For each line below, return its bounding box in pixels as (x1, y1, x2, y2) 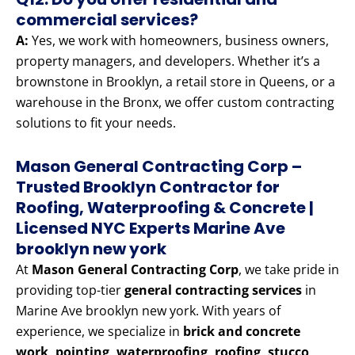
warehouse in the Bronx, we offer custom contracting (16, 94, 334, 112)
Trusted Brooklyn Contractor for (16, 176, 280, 199)
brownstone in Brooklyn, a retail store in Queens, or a (16, 73, 335, 91)
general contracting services (124, 281, 302, 300)
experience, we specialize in (16, 323, 183, 341)
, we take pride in (239, 261, 339, 279)
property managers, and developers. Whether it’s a (16, 52, 320, 71)
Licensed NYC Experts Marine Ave (16, 217, 285, 240)
